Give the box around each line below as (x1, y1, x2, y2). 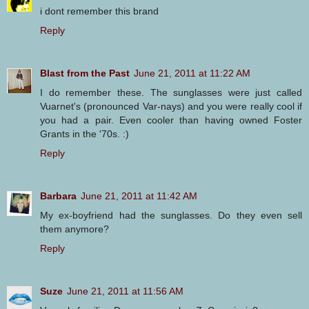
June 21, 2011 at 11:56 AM (67, 285, 183, 297)
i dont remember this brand (40, 5, 159, 17)
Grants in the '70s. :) (40, 128, 129, 139)
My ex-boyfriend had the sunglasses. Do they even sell (40, 209, 302, 221)
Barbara (40, 190, 77, 201)
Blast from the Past (40, 67, 130, 79)
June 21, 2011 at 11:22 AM (134, 67, 250, 79)
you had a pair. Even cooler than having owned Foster (40, 114, 302, 126)
